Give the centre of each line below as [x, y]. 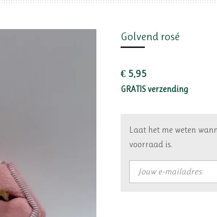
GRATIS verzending [155, 89]
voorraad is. [151, 145]
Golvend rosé [150, 37]
